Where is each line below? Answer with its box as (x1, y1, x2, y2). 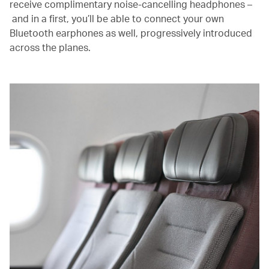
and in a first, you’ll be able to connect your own (10, 11, 224, 25)
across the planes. (10, 40, 91, 53)
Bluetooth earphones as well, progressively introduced (10, 26, 252, 39)
